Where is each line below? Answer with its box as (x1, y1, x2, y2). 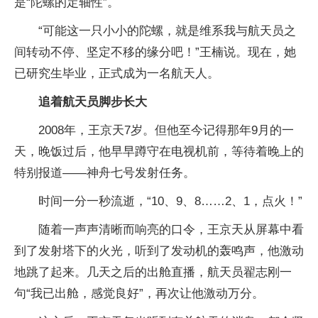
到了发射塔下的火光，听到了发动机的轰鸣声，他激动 (14, 244, 304, 258)
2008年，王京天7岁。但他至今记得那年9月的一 (38, 124, 294, 137)
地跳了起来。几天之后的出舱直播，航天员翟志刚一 (14, 265, 292, 279)
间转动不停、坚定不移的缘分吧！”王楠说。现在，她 (14, 45, 296, 59)
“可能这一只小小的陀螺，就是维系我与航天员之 (38, 24, 296, 38)
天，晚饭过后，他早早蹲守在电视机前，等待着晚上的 (14, 145, 304, 158)
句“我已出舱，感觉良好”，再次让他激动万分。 (14, 287, 264, 300)
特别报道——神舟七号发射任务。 (14, 166, 195, 180)
